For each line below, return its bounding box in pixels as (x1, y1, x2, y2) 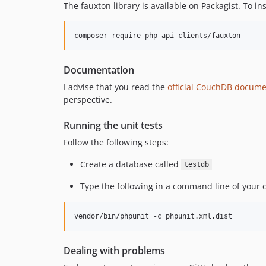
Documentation (64, 63, 134, 77)
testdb (183, 160, 209, 169)
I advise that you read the (64, 81, 167, 93)
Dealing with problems (64, 243, 165, 257)
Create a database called (80, 158, 181, 170)
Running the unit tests (64, 118, 163, 132)
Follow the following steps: (64, 136, 169, 148)
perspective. (64, 93, 112, 105)
